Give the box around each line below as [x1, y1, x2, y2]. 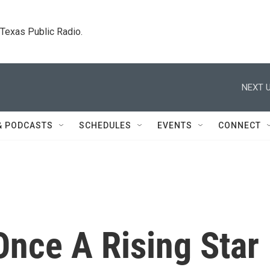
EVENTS [157, 121, 192, 130]
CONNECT [218, 121, 261, 130]
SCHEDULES [79, 121, 131, 130]
